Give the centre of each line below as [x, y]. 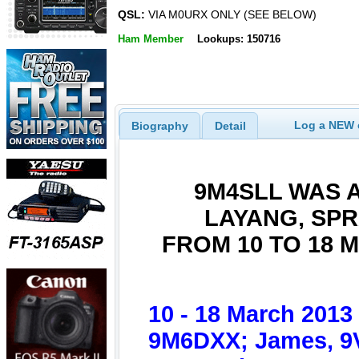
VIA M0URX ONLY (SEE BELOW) [231, 15]
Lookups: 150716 [238, 38]
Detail [230, 125]
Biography [159, 125]
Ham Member [151, 38]
